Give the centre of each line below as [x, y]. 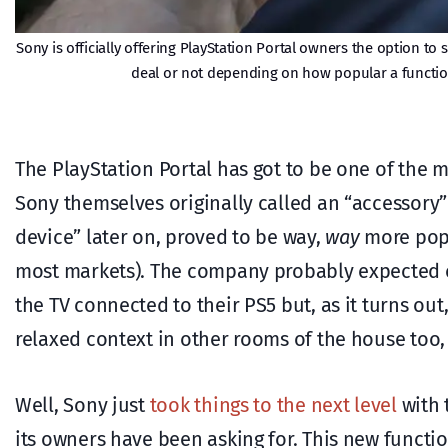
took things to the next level [273, 404]
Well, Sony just [82, 404]
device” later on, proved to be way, [170, 236]
